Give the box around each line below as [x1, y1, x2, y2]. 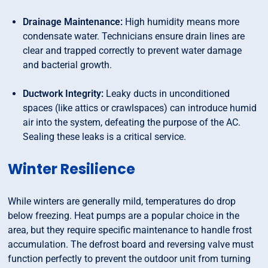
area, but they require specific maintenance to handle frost [8, 224, 252, 236]
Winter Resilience [8, 159, 136, 179]
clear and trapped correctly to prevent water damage [23, 45, 242, 57]
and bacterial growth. [23, 59, 112, 71]
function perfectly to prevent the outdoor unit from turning [8, 253, 251, 265]
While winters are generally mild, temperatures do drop [8, 196, 236, 208]
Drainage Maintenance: [23, 16, 123, 28]
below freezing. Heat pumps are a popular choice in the [8, 210, 240, 222]
